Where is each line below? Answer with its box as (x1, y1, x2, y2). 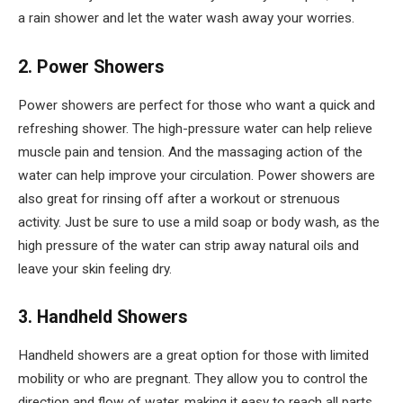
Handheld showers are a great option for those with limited (18, 347, 369, 364)
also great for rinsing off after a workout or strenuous (18, 190, 340, 207)
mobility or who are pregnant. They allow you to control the (18, 371, 368, 388)
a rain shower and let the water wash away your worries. (18, 10, 354, 27)
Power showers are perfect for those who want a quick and (18, 96, 375, 113)
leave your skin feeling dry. (18, 260, 172, 277)
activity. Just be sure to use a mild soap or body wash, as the (18, 213, 380, 230)
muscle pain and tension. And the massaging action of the (18, 143, 363, 160)
